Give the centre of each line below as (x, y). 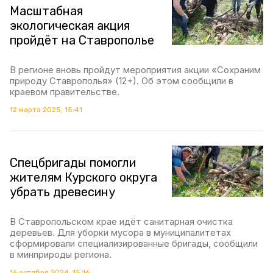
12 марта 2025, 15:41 (46, 109)
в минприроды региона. (61, 254)
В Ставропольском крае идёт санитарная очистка (121, 221)
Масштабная (46, 11)
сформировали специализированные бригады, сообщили (134, 243)
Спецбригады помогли (73, 162)
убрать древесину (62, 192)
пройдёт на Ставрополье (82, 40)
